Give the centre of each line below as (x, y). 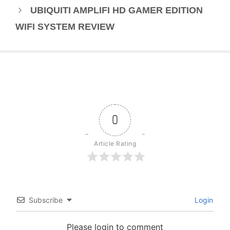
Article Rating (115, 144)
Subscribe (46, 200)
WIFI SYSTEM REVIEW (65, 27)
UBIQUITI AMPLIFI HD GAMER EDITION (116, 11)
